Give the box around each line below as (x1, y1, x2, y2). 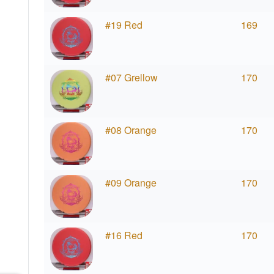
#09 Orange (105, 176, 157, 190)
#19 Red (105, 18, 143, 32)
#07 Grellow (105, 70, 158, 85)
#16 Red (105, 228, 143, 243)
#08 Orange (105, 123, 157, 138)
